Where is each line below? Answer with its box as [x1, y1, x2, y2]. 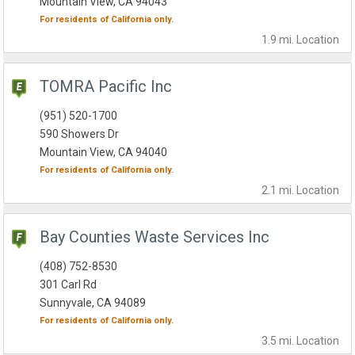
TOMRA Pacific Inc [40, 77, 173, 97]
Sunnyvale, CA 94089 [40, 296, 147, 310]
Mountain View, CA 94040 [40, 146, 168, 159]
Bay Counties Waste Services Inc [40, 227, 270, 247]
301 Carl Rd [40, 278, 97, 292]
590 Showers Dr [40, 128, 120, 141]
